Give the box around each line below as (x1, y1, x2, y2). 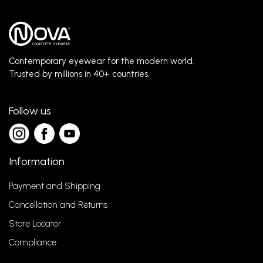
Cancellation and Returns (9, 200, 107, 211)
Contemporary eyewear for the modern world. (9, 56, 194, 67)
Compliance (9, 237, 56, 248)
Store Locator (9, 218, 61, 230)
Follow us (9, 104, 51, 118)
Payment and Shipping (9, 181, 100, 192)
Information (9, 155, 65, 168)
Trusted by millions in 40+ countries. (9, 69, 150, 80)
